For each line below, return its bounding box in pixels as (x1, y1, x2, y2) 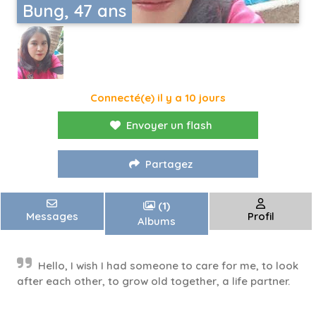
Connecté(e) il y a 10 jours (90, 91, 226, 105)
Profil (247, 209, 274, 224)
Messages (25, 209, 78, 224)
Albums (137, 214, 176, 229)
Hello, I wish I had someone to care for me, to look (38, 259, 298, 273)
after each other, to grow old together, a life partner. (17, 274, 290, 288)
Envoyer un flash (126, 119, 212, 133)
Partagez (145, 157, 193, 171)
